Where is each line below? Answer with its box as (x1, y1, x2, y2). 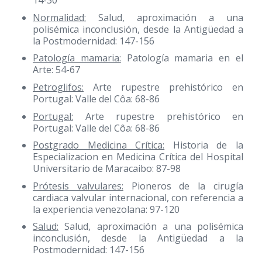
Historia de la (164, 139, 244, 152)
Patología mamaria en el (120, 51, 244, 65)
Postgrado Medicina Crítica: (33, 139, 165, 152)
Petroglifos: (33, 80, 84, 94)
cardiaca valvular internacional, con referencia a (33, 191, 243, 204)
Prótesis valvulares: (33, 179, 123, 192)
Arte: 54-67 (33, 63, 80, 77)
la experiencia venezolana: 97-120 (33, 202, 180, 216)
